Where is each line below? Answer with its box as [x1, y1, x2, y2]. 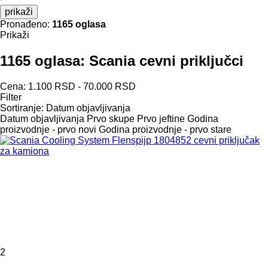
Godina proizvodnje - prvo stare [99, 124, 232, 135]
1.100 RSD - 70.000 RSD [28, 81, 136, 92]
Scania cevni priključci [89, 52, 243, 69]
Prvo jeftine [137, 113, 185, 124]
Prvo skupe [87, 113, 135, 124]
